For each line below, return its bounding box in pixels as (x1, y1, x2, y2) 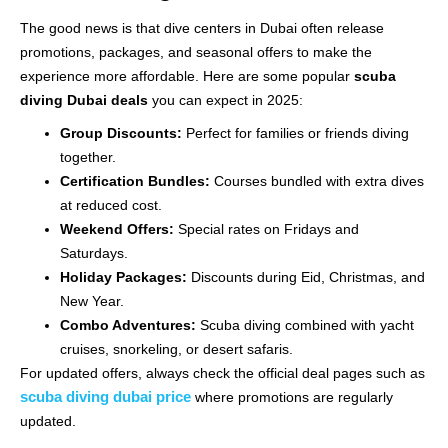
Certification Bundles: (60, 172, 210, 189)
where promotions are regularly (195, 388, 393, 405)
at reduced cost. (60, 196, 162, 213)
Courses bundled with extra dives (210, 172, 424, 189)
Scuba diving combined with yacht (196, 316, 414, 333)
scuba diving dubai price (20, 387, 191, 405)
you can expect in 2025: (148, 91, 303, 108)
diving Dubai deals (20, 91, 148, 108)
